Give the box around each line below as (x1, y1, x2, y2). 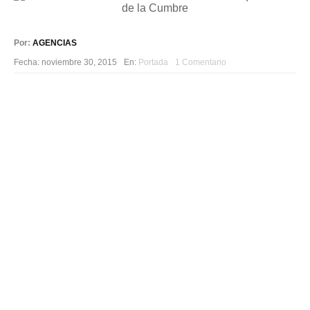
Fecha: (14, 57, 42, 67)
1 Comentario (175, 57, 226, 67)
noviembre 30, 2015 (42, 57, 117, 67)
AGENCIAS (33, 38, 77, 48)
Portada (138, 57, 168, 67)
